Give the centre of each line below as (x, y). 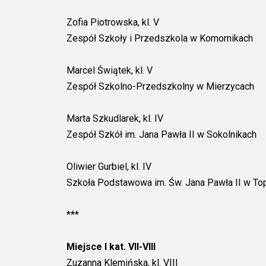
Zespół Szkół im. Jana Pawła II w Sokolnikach (161, 134)
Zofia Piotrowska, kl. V (113, 22)
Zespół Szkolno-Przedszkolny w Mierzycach (160, 86)
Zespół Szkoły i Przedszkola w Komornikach (160, 38)
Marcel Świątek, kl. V (110, 70)
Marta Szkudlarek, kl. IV (115, 118)
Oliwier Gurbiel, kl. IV (109, 166)
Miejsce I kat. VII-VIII (111, 246)
